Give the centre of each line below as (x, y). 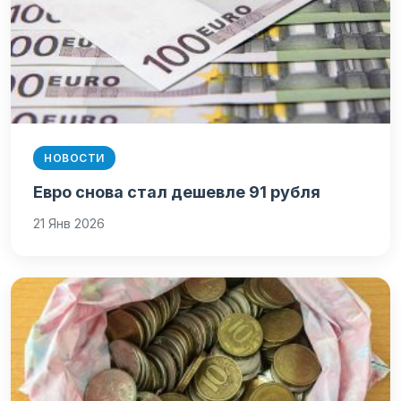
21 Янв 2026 (69, 223)
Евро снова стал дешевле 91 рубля (177, 192)
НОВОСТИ (74, 158)
